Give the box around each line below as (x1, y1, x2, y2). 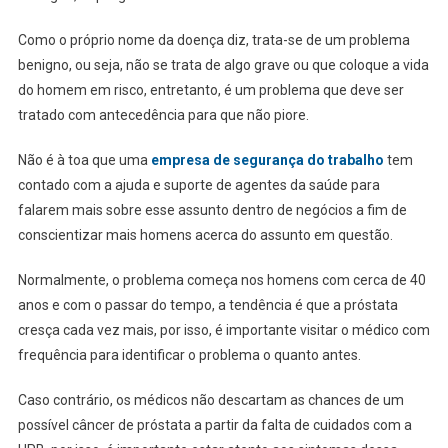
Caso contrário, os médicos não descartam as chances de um (17, 391, 404, 408)
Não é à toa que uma (17, 151, 151, 168)
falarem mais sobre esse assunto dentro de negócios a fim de (17, 201, 407, 218)
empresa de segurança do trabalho (150, 151, 384, 168)
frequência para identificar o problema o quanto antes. (17, 346, 364, 363)
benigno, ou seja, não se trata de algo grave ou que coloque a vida (17, 56, 429, 73)
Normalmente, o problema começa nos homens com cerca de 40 (17, 271, 426, 288)
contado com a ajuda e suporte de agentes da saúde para (17, 176, 380, 193)
